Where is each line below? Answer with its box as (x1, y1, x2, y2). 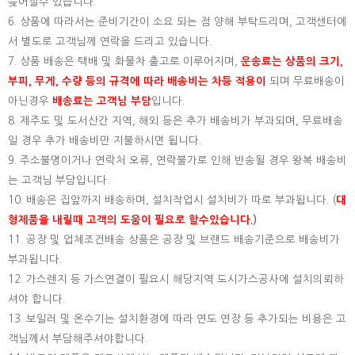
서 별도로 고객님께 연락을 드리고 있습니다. (8, 36, 212, 47)
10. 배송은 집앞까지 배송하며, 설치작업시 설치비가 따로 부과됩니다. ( (8, 195, 336, 205)
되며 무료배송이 (266, 76, 345, 86)
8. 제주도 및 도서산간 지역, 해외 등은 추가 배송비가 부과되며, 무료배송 (8, 116, 343, 126)
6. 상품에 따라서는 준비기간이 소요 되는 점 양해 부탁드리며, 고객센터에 (8, 17, 347, 27)
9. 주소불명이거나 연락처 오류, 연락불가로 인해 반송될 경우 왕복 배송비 (8, 155, 347, 166)
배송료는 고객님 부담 (52, 96, 151, 106)
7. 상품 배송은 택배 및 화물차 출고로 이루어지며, (8, 56, 241, 67)
